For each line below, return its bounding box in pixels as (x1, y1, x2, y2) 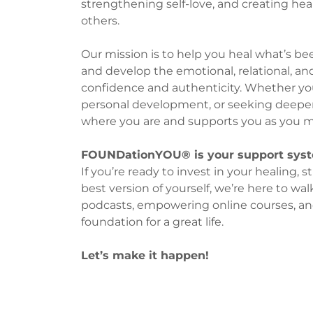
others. (81, 14, 119, 28)
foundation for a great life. (81, 215, 224, 229)
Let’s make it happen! (81, 249, 209, 263)
